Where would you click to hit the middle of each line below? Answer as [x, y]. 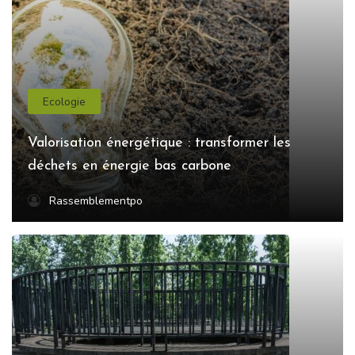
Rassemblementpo [96, 201]
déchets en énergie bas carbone [130, 166]
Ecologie [65, 101]
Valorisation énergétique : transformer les [159, 143]
